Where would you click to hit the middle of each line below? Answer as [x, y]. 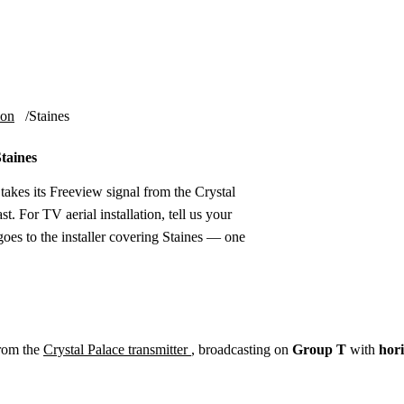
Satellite [295, 31]
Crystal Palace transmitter [117, 349]
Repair [232, 31]
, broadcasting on [242, 349]
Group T [319, 349]
